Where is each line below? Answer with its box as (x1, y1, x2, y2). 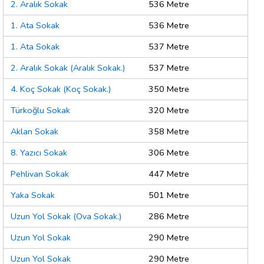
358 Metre (148, 126, 189, 138)
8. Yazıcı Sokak (11, 147, 67, 159)
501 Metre (148, 189, 189, 202)
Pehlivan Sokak (11, 168, 69, 180)
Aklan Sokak (11, 126, 58, 138)
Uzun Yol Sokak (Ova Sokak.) (11, 210, 121, 223)
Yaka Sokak (11, 189, 55, 202)
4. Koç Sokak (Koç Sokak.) (11, 83, 111, 95)
